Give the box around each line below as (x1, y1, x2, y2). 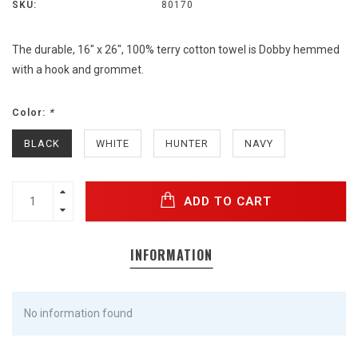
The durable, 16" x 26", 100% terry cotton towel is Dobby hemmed (12, 43, 340, 57)
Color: (12, 106, 49, 119)
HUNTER (165, 137, 209, 150)
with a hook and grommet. (12, 63, 144, 77)
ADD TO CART (180, 193, 272, 209)
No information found (24, 307, 133, 320)
